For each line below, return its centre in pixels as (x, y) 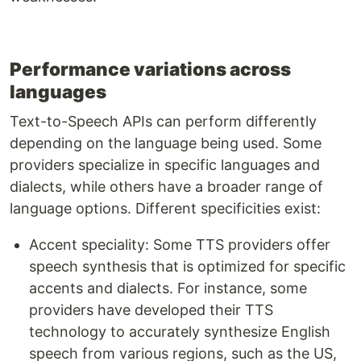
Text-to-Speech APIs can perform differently (163, 122)
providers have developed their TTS (151, 310)
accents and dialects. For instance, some (168, 288)
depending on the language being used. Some (166, 143)
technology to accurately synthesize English (180, 332)
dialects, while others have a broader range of (166, 187)
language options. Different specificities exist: (165, 209)
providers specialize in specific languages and (165, 165)
